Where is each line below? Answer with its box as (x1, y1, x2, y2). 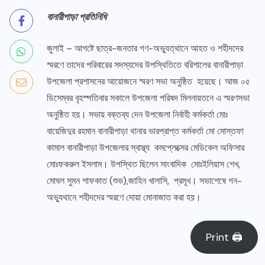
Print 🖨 (206, 230, 243, 245)
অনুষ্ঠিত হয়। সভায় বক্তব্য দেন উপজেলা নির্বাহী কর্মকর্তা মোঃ (47, 108, 228, 121)
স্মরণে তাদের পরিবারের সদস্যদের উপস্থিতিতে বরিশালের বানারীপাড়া (47, 59, 243, 72)
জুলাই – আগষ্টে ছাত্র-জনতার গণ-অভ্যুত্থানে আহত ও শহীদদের (47, 42, 243, 55)
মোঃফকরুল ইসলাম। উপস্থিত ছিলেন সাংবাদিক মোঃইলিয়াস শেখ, (47, 158, 240, 171)
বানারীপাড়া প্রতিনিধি (47, 11, 106, 24)
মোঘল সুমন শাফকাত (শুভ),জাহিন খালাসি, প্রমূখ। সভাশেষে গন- (47, 174, 242, 188)
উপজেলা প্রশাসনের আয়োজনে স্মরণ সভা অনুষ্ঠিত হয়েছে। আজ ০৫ (47, 75, 250, 88)
